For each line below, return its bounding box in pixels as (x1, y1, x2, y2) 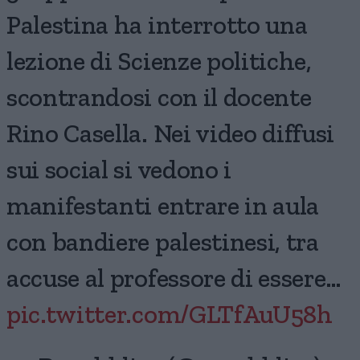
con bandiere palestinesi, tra (6, 230, 319, 256)
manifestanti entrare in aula (6, 194, 320, 220)
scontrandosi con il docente (6, 85, 312, 112)
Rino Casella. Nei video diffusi (6, 121, 335, 148)
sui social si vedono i (6, 157, 231, 184)
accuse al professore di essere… (6, 266, 342, 292)
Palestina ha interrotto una (6, 13, 308, 39)
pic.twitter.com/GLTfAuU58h (6, 302, 333, 329)
